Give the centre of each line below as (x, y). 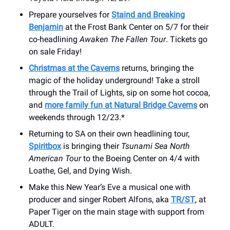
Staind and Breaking (148, 14)
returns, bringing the (157, 68)
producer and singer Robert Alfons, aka (100, 199)
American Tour (55, 158)
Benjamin (46, 27)
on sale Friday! (55, 51)
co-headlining (54, 39)
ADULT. (42, 224)
